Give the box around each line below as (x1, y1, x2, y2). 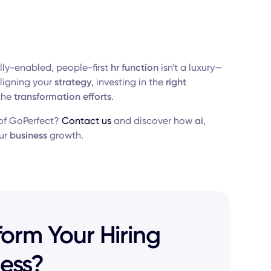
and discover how (111, 115, 195, 126)
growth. (47, 129, 83, 141)
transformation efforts (13, 91, 111, 102)
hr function (110, 62, 158, 73)
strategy (54, 76, 91, 88)
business (9, 129, 47, 141)
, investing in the (91, 76, 166, 88)
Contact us (61, 115, 111, 126)
